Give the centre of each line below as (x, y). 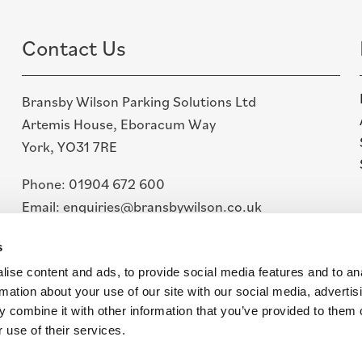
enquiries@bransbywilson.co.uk (162, 206)
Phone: (45, 184)
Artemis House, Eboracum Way (119, 124)
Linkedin (47, 243)
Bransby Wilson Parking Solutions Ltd (139, 101)
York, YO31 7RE (69, 147)
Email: (42, 206)
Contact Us (74, 47)
